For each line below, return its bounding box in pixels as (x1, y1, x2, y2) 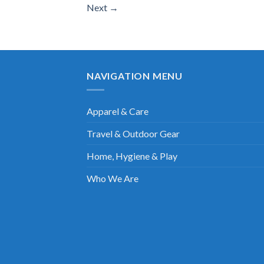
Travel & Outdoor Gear (87, 128, 180, 140)
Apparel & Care (87, 105, 148, 117)
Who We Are (87, 173, 138, 184)
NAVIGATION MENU (87, 70, 183, 81)
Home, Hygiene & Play (87, 150, 177, 162)
